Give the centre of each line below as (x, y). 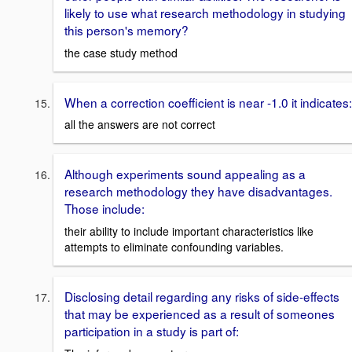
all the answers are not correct (140, 125)
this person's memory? (126, 29)
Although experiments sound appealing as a (185, 174)
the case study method (121, 52)
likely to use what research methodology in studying (205, 12)
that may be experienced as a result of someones (200, 313)
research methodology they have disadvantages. (198, 191)
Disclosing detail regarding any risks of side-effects (202, 296)
